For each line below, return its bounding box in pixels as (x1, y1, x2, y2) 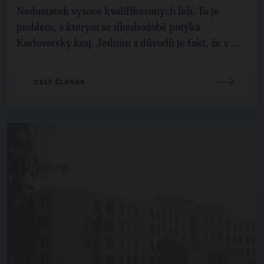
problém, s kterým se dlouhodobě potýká (16, 22, 200, 33)
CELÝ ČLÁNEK (34, 78, 85, 86)
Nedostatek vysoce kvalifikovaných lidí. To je (16, 6, 219, 17)
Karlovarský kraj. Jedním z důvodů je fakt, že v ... (16, 38, 240, 49)
